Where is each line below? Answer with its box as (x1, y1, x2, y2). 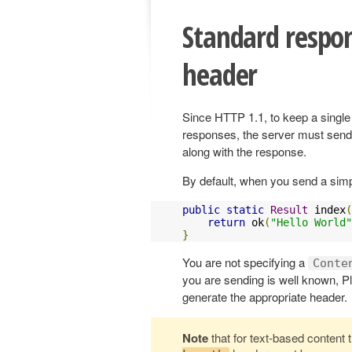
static (226, 203, 264, 216)
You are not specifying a (182, 253, 308, 270)
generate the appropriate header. (182, 288, 347, 305)
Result (270, 203, 308, 216)
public (182, 203, 220, 216)
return (207, 215, 245, 229)
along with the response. (182, 142, 306, 159)
